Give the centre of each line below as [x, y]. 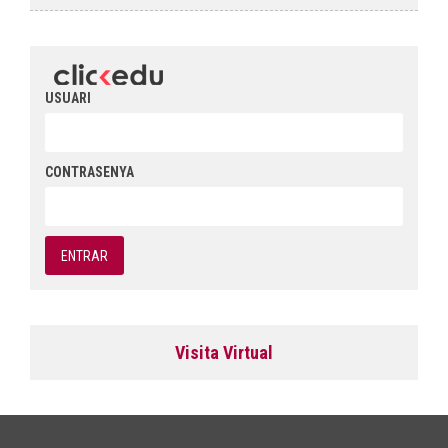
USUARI [68, 98]
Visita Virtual [224, 352]
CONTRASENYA [89, 172]
